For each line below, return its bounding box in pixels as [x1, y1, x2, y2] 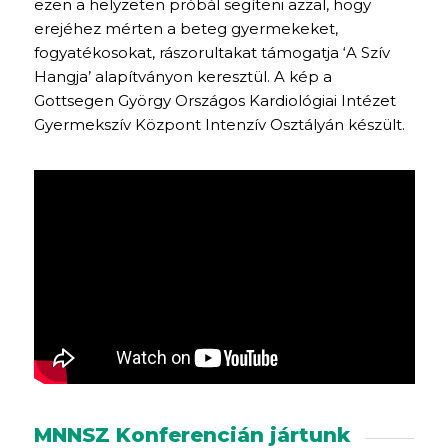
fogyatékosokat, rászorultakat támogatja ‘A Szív [33, 42, 390, 62]
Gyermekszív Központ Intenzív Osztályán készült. [33, 114, 405, 134]
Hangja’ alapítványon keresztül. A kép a [33, 66, 332, 86]
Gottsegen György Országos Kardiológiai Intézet [33, 90, 396, 110]
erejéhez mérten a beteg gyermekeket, [33, 18, 338, 38]
